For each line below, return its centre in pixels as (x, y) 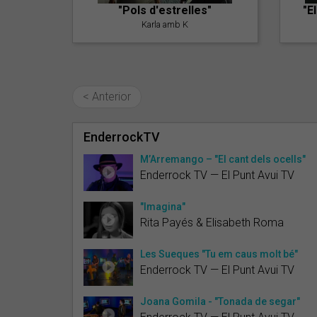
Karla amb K (165, 24)
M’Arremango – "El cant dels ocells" (223, 159)
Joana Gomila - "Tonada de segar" (220, 301)
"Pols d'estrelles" (165, 10)
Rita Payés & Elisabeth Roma (212, 222)
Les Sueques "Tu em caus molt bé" (219, 254)
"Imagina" (163, 206)
